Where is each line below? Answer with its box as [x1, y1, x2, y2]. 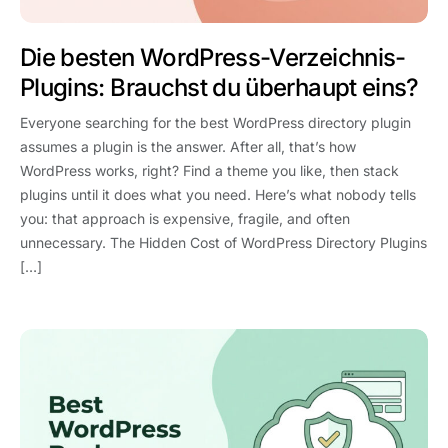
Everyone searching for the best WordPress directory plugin [20, 113, 411, 131]
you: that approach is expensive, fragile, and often [20, 209, 350, 227]
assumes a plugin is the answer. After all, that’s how [20, 137, 356, 155]
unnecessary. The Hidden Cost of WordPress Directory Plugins [20, 233, 427, 251]
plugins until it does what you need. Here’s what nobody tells [20, 185, 416, 203]
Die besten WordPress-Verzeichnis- [20, 42, 406, 72]
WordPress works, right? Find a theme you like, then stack [20, 161, 399, 179]
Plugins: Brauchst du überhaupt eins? [20, 72, 419, 102]
